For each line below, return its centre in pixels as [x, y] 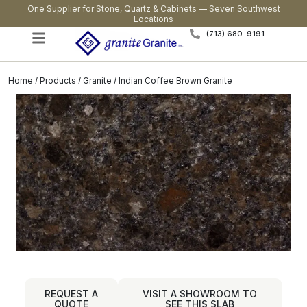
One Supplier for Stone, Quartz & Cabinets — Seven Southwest [153, 9]
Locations [153, 19]
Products [58, 81]
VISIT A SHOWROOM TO [200, 293]
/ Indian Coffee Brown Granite [172, 81]
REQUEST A [71, 293]
